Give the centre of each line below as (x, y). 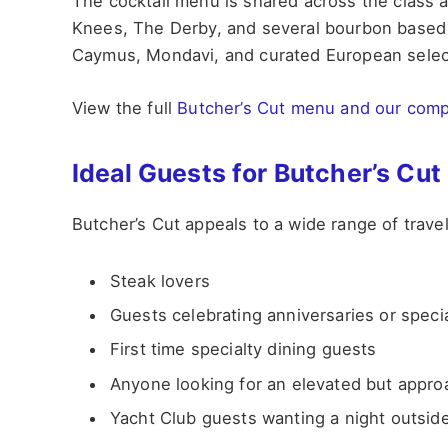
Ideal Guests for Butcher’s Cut (256, 173)
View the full (125, 107)
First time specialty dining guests (243, 349)
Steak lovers (160, 280)
